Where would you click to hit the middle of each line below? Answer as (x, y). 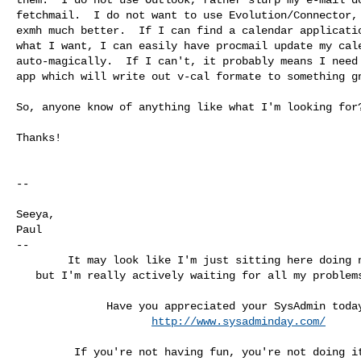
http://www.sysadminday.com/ (239, 321)
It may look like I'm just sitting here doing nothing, (42, 260)
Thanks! (39, 137)
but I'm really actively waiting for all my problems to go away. (26, 275)
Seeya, (35, 214)
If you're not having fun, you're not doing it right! (45, 352)
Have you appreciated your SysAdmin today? (61, 306)
